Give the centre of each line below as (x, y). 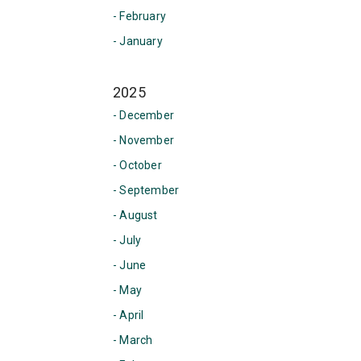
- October (137, 165)
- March (133, 340)
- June (130, 265)
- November (143, 140)
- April (129, 315)
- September (146, 190)
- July (127, 240)
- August (135, 215)
